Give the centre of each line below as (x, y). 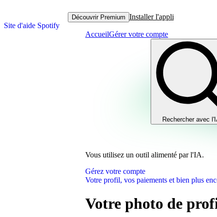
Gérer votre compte (139, 34)
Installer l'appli (151, 17)
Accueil (97, 34)
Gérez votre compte (115, 171)
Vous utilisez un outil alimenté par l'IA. (145, 155)
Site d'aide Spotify (32, 25)
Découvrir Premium (98, 17)
